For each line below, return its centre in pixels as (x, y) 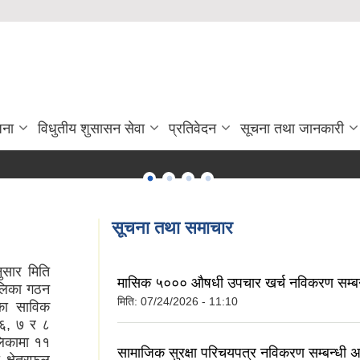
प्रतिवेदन (192, 129)
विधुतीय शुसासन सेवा (91, 129)
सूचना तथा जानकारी (292, 129)
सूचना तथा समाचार (172, 228)
